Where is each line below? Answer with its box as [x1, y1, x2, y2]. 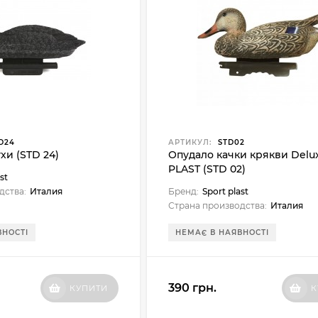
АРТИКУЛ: [168, 138, 212, 147]
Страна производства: [168, 200, 268, 211]
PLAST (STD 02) [168, 163, 246, 175]
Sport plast [202, 186, 249, 197]
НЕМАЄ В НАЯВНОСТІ [175, 228, 270, 237]
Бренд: [168, 186, 199, 197]
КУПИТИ [70, 283, 109, 293]
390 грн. [168, 281, 217, 295]
